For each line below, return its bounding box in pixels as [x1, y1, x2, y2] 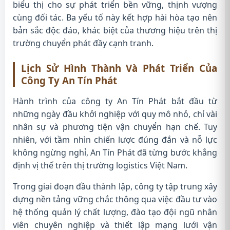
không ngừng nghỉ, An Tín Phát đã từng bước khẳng [13, 147, 217, 158]
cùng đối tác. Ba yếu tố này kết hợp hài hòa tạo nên [13, 12, 217, 23]
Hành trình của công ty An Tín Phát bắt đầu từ [13, 95, 217, 107]
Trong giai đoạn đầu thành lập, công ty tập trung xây [13, 181, 217, 192]
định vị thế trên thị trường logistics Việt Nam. [13, 160, 187, 171]
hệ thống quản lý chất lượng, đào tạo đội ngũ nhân [13, 206, 217, 218]
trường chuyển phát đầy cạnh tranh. [13, 37, 154, 49]
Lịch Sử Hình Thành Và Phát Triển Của [21, 62, 217, 74]
